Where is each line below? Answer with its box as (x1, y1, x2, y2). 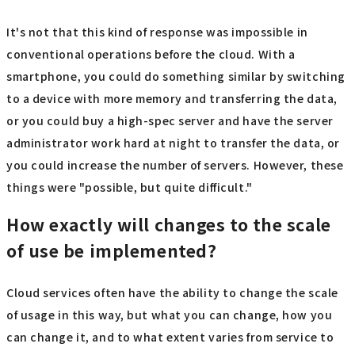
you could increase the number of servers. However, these (6, 156, 344, 173)
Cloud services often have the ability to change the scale (6, 284, 338, 301)
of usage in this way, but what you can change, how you (6, 307, 333, 323)
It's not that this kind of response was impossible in (6, 23, 308, 40)
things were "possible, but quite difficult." (6, 178, 253, 195)
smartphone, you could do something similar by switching (6, 67, 345, 84)
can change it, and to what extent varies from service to (6, 329, 334, 345)
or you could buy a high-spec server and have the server (6, 112, 334, 128)
